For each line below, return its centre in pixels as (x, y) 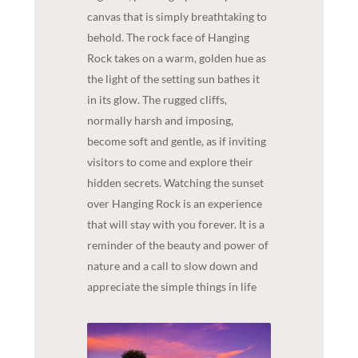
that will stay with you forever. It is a (175, 224)
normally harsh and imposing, (160, 120)
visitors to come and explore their (170, 161)
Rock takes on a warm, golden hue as (176, 58)
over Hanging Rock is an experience (174, 203)
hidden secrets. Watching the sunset (175, 182)
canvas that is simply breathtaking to (177, 16)
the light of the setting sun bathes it (173, 78)
